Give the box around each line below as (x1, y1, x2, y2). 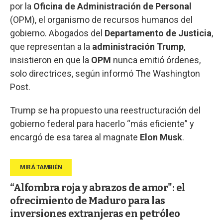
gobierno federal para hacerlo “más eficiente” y (10, 118, 194, 129)
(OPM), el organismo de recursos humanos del (10, 14, 193, 25)
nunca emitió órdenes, (113, 55, 201, 66)
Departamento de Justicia (103, 28, 212, 39)
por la (10, 1, 33, 12)
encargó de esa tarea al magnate (10, 132, 140, 143)
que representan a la (10, 41, 92, 52)
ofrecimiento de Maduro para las (10, 195, 165, 207)
